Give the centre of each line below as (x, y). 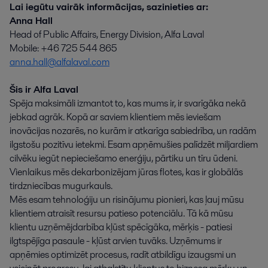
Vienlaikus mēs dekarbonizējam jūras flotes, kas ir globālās (126, 172)
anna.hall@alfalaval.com (60, 62)
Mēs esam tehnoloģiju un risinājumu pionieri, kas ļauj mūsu (127, 199)
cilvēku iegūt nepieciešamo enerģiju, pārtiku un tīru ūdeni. (124, 158)
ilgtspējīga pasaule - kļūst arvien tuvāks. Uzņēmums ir (116, 240)
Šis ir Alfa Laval (44, 89)
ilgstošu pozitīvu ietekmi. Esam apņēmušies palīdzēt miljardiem (134, 144)
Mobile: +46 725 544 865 (63, 48)
